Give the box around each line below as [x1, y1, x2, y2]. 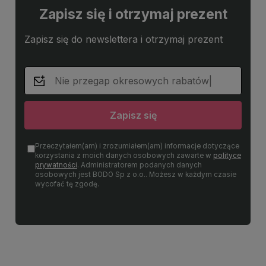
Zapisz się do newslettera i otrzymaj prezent [24, 33, 223, 45]
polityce [213, 151, 241, 160]
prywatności [35, 160, 77, 169]
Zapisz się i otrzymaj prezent [39, 5, 227, 23]
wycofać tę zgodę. [35, 179, 99, 188]
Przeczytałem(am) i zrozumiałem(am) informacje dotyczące [35, 141, 239, 150]
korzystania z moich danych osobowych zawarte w [35, 151, 213, 160]
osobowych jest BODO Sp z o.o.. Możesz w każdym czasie [35, 170, 236, 179]
